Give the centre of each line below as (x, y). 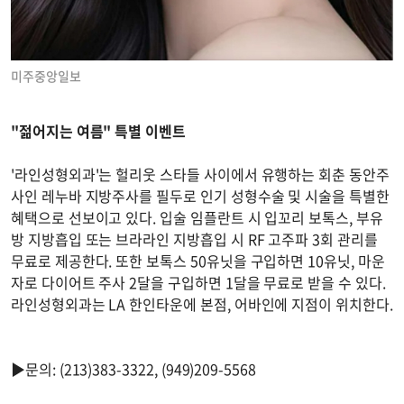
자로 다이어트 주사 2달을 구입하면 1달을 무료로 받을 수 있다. (198, 282)
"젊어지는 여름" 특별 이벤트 (98, 130)
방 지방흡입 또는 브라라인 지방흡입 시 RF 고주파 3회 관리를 (194, 239)
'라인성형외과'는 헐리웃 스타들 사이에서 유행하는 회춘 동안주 (200, 174)
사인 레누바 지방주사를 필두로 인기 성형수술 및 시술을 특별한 (200, 195)
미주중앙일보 (46, 75)
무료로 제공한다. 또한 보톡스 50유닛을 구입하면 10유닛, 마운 (198, 260)
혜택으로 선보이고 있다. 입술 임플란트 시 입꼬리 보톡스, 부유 (197, 217)
